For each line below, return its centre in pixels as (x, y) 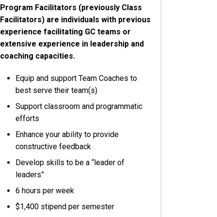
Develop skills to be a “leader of (70, 163)
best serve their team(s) (57, 91)
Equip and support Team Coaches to (77, 78)
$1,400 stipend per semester (65, 207)
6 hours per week (45, 191)
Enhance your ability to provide (67, 135)
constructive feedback (54, 147)
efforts (28, 119)
